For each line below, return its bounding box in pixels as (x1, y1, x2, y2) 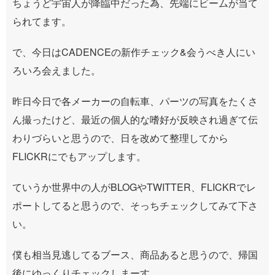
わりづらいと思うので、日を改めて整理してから (12, 130, 228, 145)
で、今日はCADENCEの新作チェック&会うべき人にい (12, 44, 255, 59)
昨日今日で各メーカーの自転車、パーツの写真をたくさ (12, 93, 258, 108)
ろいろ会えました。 (12, 63, 101, 77)
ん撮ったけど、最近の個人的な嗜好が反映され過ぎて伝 (12, 112, 258, 126)
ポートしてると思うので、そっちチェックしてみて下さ (12, 198, 258, 212)
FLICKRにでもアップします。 (12, 149, 146, 163)
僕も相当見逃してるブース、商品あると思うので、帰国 (12, 247, 258, 261)
